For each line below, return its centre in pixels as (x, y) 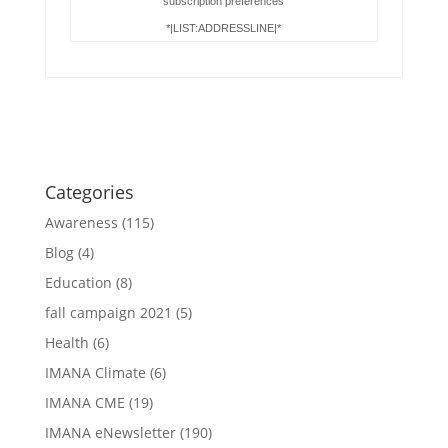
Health (66, 342)
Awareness (81, 222)
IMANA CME (84, 402)
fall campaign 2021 (108, 312)
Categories (89, 192)
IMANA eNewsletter (110, 432)
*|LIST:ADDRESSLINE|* (224, 28)
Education (78, 282)
